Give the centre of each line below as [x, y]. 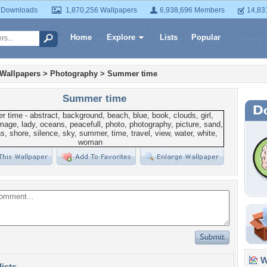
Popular [206, 37]
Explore [121, 37]
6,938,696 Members [192, 10]
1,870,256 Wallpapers [101, 10]
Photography [74, 74]
